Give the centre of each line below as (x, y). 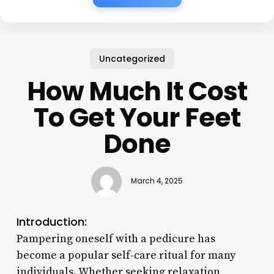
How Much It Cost (137, 91)
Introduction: (51, 221)
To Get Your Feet (137, 117)
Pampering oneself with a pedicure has (116, 239)
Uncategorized (132, 58)
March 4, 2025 (157, 181)
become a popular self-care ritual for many (126, 255)
